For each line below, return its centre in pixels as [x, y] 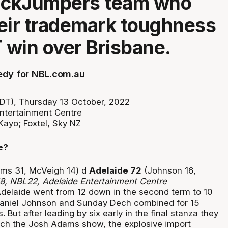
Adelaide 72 [115, 170]
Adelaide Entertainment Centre [104, 181]
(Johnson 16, [168, 170]
